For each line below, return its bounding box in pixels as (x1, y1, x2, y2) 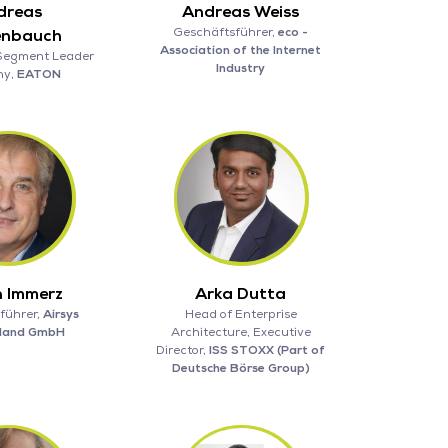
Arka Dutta (195, 283, 287, 304)
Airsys (42, 306, 79, 322)
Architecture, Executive (170, 324, 311, 340)
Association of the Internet (160, 42, 322, 58)
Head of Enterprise (184, 306, 297, 322)
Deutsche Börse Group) (171, 360, 310, 376)
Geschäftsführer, (173, 24, 279, 40)
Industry (216, 60, 266, 76)
